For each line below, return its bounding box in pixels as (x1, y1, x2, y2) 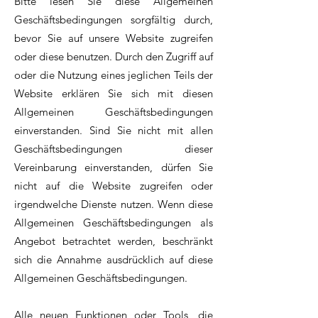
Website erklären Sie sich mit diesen (14, 87, 213, 101)
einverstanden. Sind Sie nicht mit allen (14, 124, 213, 138)
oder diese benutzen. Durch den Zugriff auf (14, 50, 213, 64)
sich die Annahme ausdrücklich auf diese (14, 253, 213, 267)
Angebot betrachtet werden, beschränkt (14, 234, 213, 248)
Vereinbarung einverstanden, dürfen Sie (14, 160, 213, 175)
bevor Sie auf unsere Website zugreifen (14, 31, 213, 45)
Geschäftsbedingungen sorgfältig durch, (14, 13, 213, 27)
